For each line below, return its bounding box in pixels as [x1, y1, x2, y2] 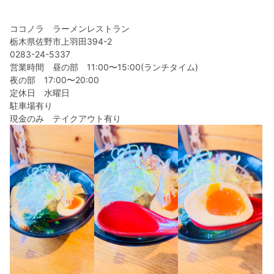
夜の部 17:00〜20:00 [10, 75, 99, 85]
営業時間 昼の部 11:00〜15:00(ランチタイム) [10, 62, 198, 72]
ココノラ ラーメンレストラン [10, 23, 130, 34]
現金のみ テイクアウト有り [10, 113, 121, 124]
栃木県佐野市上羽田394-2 [10, 36, 112, 46]
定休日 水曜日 [10, 87, 70, 98]
